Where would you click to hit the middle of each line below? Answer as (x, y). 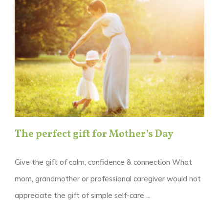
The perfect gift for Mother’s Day (94, 134)
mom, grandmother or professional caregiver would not (108, 179)
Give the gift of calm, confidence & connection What (103, 162)
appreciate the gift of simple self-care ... (83, 196)
